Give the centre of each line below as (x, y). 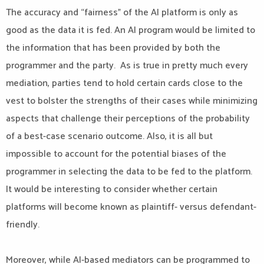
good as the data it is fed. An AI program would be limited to (131, 30)
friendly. (23, 225)
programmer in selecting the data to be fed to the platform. (129, 172)
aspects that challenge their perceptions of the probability (128, 119)
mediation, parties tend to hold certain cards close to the (124, 83)
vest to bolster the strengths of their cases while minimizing (132, 101)
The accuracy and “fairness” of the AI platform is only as (122, 13)
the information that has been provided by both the (113, 48)
